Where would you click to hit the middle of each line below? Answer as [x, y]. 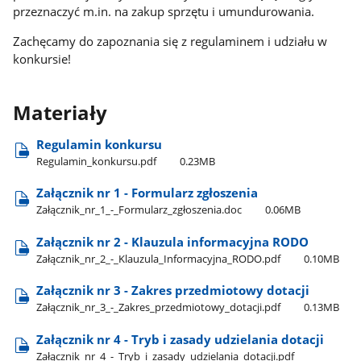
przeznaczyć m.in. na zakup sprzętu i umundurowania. [164, 12]
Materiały [60, 112]
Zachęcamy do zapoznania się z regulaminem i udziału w [170, 41]
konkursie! [42, 58]
